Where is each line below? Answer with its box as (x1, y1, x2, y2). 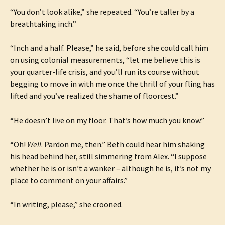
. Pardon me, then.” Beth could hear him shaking (41, 139, 205, 149)
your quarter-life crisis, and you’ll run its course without (10, 67, 199, 77)
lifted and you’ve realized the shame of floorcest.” (10, 91, 179, 101)
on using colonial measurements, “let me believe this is (10, 55, 200, 65)
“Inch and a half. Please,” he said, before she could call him (10, 43, 208, 53)
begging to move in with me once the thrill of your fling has (10, 79, 215, 89)
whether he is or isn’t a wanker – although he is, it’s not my (10, 163, 211, 173)
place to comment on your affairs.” (10, 175, 128, 185)
